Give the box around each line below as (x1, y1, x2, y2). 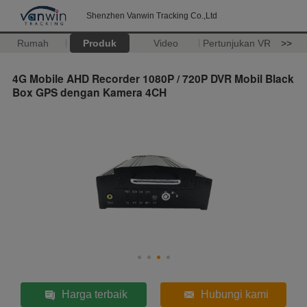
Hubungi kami (200, 288, 269, 300)
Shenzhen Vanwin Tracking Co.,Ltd (86, 11, 217, 21)
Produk (82, 38, 116, 49)
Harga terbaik (61, 288, 127, 300)
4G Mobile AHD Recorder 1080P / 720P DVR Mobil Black (12, 70, 294, 86)
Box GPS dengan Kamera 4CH (12, 84, 167, 100)
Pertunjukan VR (202, 38, 271, 49)
